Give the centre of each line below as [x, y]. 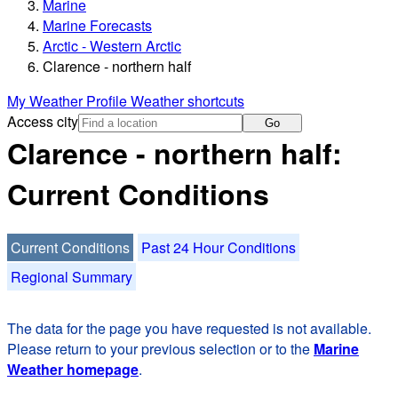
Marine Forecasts [97, 26]
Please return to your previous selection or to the [160, 348]
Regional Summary [72, 276]
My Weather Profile [69, 101]
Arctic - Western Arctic [112, 46]
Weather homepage [73, 369]
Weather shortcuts [187, 101]
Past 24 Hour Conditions [219, 247]
